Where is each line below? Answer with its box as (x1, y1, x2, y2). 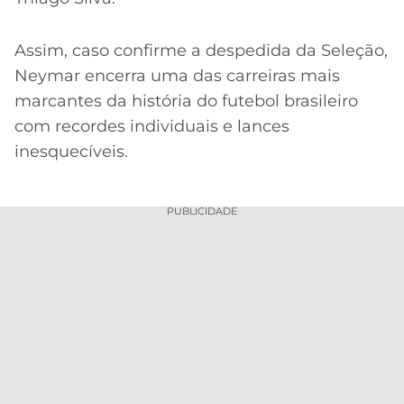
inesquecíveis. (14, 142, 128, 162)
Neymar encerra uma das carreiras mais (14, 66, 340, 87)
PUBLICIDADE (167, 204, 237, 217)
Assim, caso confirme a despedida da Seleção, (14, 41, 388, 61)
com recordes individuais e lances (14, 116, 289, 137)
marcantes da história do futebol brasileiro (14, 91, 358, 112)
